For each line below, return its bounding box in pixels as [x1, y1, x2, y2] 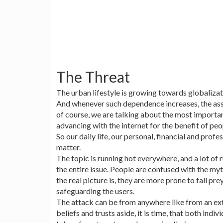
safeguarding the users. [56, 186, 134, 196]
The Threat [56, 67, 130, 86]
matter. [56, 142, 81, 152]
